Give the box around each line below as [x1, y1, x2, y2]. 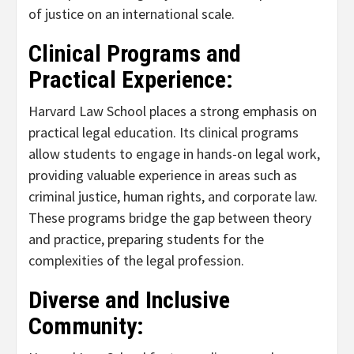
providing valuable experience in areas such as [28, 166, 297, 185]
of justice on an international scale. [28, 5, 235, 24]
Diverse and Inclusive [28, 286, 230, 314]
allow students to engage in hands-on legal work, [28, 145, 320, 164]
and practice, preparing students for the [28, 230, 264, 249]
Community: [28, 312, 144, 341]
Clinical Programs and [28, 40, 241, 68]
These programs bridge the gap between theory [28, 209, 311, 228]
